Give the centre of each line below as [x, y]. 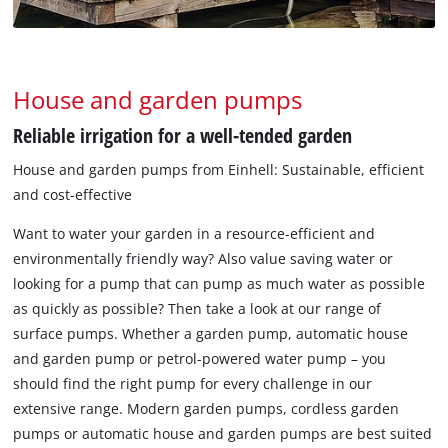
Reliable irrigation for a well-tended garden [183, 135]
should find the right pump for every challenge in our [193, 384]
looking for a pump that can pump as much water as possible [219, 284]
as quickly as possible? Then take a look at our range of [197, 309]
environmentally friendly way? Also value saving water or [203, 259]
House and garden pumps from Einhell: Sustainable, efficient [219, 170]
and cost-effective [73, 195]
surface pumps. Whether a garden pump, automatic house [211, 334]
